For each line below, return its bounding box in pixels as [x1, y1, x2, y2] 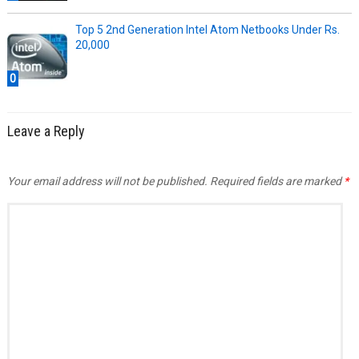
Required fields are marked [209, 175, 344, 188]
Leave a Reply [6, 123, 85, 140]
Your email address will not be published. [6, 175, 208, 188]
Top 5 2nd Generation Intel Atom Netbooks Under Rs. [75, 23, 340, 37]
